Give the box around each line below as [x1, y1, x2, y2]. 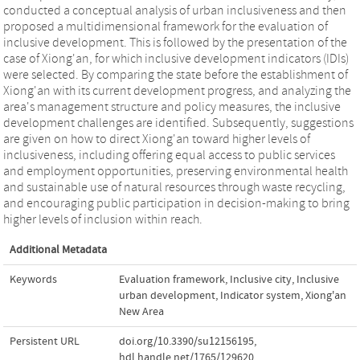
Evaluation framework [119, 272, 225, 286]
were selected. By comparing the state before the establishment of [3, 67, 348, 82]
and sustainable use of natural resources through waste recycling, [3, 179, 346, 194]
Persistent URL [10, 334, 80, 348]
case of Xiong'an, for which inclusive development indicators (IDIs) [3, 51, 349, 66]
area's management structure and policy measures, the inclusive [3, 99, 341, 114]
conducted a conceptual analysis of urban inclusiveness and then [3, 2, 346, 18]
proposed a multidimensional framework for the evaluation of [3, 18, 328, 34]
